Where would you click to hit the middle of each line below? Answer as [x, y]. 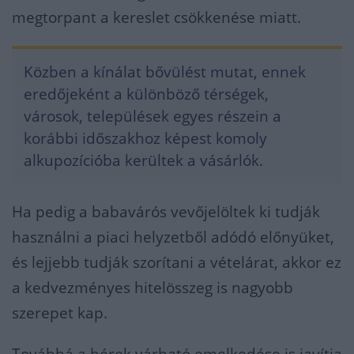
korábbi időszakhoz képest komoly [145, 138]
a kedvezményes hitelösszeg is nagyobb [153, 288]
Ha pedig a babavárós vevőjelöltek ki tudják [166, 212]
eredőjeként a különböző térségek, [146, 94]
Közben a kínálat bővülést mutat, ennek [165, 72]
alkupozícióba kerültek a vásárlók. [143, 160]
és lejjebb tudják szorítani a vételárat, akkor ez [177, 262]
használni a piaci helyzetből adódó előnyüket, [173, 237]
